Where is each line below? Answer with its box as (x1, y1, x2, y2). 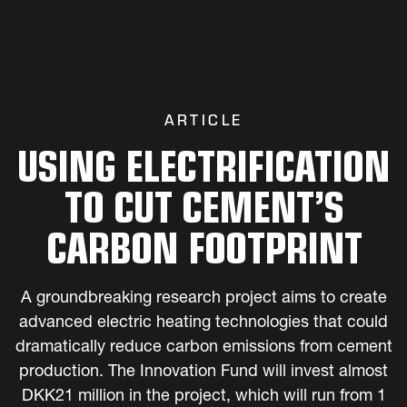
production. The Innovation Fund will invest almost (19, 364, 388, 381)
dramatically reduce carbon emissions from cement (15, 340, 392, 356)
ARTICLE (164, 112, 243, 129)
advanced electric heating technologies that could (19, 315, 388, 332)
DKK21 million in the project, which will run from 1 (21, 389, 386, 405)
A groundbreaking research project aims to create (20, 291, 387, 307)
